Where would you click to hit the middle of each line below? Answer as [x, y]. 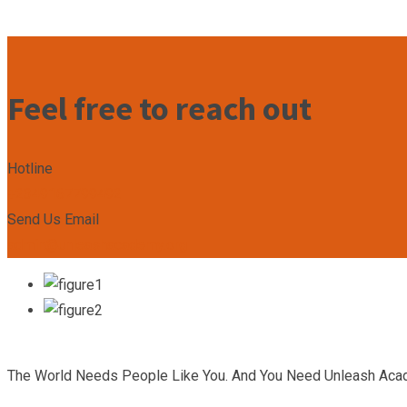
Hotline [30, 168]
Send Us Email [53, 219]
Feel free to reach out [159, 109]
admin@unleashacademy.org [97, 244]
